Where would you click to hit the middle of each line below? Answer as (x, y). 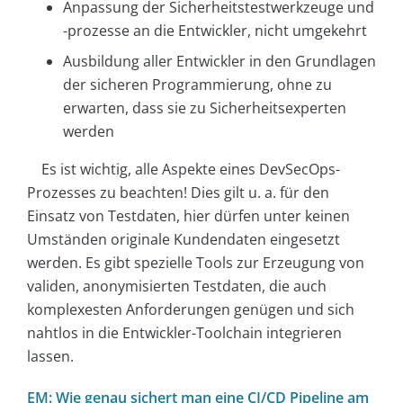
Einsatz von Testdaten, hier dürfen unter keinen (188, 215)
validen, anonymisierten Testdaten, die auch (177, 286)
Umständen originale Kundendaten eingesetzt (184, 239)
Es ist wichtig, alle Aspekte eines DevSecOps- (191, 169)
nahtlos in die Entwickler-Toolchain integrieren (184, 332)
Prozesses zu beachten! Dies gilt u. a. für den (178, 192)
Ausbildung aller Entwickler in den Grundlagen (219, 61)
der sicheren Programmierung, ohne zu (197, 84)
